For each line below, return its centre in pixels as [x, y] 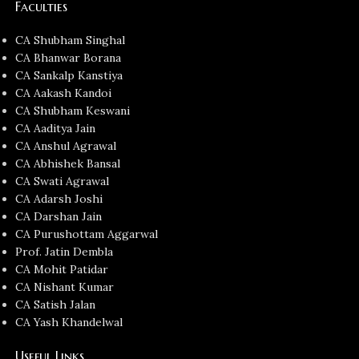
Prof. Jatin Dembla [65, 252]
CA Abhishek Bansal [68, 163]
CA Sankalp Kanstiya [69, 75]
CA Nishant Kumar [65, 287]
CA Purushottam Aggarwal [87, 234]
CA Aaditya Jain [56, 128]
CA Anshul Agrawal [66, 146]
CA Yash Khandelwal [69, 322]
